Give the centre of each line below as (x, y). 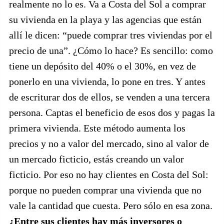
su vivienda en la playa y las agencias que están (105, 19)
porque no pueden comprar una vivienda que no (105, 190)
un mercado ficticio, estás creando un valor (96, 159)
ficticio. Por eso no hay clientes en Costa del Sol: (109, 174)
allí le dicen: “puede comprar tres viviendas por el (111, 35)
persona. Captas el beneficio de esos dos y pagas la (112, 112)
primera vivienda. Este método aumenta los (97, 128)
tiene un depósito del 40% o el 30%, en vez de (102, 66)
